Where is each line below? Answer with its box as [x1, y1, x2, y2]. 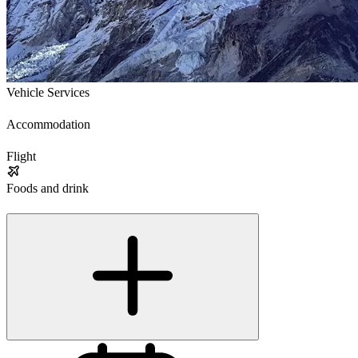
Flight [6, 149, 36, 164]
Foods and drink [6, 181, 89, 196]
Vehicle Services [6, 86, 89, 100]
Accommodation [6, 117, 90, 132]
